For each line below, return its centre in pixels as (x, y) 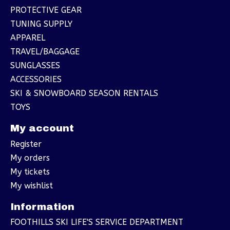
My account (42, 128)
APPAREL (28, 38)
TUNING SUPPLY (41, 24)
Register (26, 144)
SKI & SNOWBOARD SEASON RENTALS (84, 93)
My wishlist (32, 185)
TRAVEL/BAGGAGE (45, 52)
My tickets (30, 171)
